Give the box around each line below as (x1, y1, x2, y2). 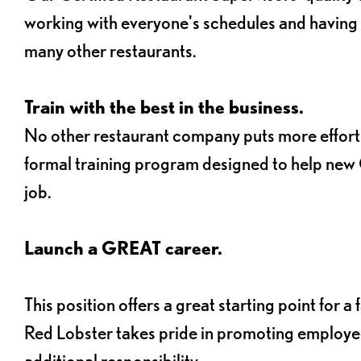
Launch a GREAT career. (24, 237, 222, 258)
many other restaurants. (24, 39, 197, 60)
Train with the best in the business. (24, 96, 304, 117)
